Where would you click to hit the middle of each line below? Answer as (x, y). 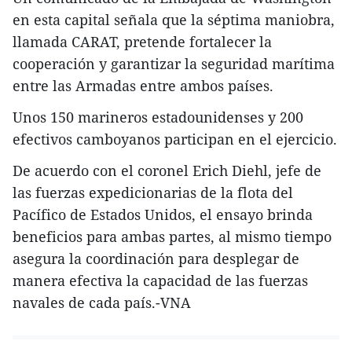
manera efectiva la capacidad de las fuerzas (160, 281)
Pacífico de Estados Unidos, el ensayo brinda (163, 215)
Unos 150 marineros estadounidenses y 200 (158, 117)
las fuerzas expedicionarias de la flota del (153, 193)
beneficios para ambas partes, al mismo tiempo (172, 237)
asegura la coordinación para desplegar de (156, 259)
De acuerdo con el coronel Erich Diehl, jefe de (167, 171)
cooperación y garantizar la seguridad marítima (174, 64)
